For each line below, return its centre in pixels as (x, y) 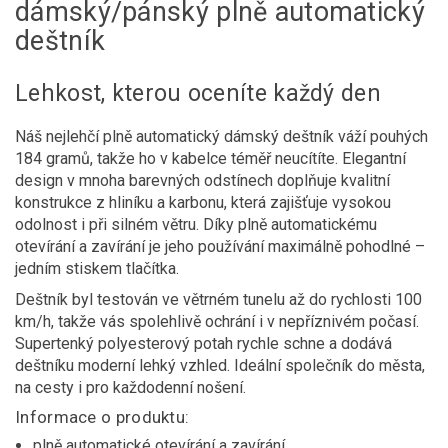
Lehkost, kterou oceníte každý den (198, 93)
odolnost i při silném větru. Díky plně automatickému (196, 224)
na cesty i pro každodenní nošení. (130, 387)
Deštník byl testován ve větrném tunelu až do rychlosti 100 (218, 299)
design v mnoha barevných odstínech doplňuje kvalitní (202, 180)
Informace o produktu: (102, 417)
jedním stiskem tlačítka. (97, 268)
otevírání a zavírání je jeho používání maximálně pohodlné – (220, 246)
